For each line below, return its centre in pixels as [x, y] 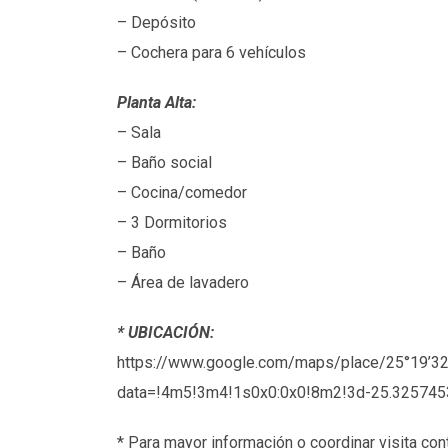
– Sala [139, 132]
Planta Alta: [156, 102]
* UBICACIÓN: [165, 332]
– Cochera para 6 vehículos [211, 52]
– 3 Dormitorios [172, 222]
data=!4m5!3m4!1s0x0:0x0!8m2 [229, 392]
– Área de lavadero [183, 282]
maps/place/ [340, 362]
